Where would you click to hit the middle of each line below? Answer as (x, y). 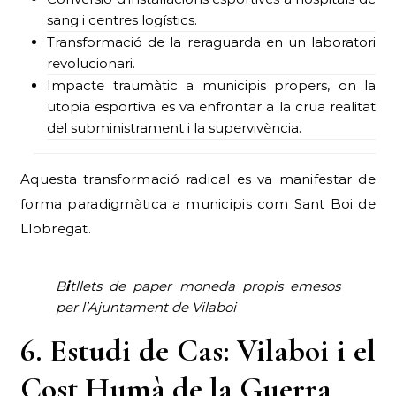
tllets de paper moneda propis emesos (205, 286)
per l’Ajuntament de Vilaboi (146, 307)
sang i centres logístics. (122, 19)
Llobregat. (56, 228)
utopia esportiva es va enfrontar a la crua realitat (211, 106)
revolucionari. (91, 63)
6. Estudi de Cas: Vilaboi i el (198, 350)
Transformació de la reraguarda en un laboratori (211, 42)
